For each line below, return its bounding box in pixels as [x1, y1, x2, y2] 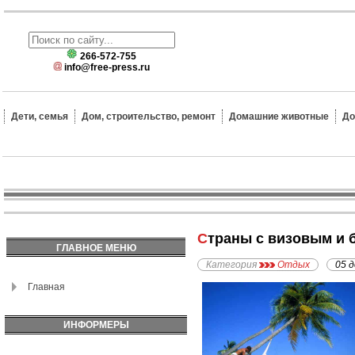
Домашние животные [229, 111, 329, 122]
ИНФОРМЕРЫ [63, 319, 129, 330]
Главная [28, 281, 65, 292]
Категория [206, 259, 257, 271]
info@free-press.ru [64, 62, 150, 73]
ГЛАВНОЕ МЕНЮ [55, 242, 136, 254]
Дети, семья [11, 111, 68, 122]
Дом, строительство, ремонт [82, 111, 216, 122]
